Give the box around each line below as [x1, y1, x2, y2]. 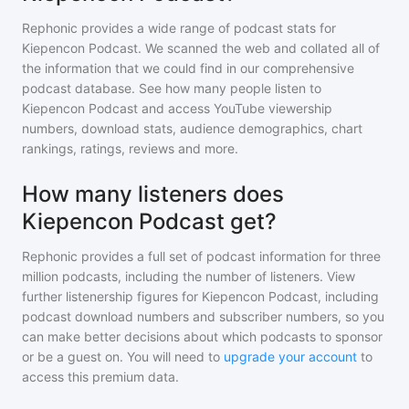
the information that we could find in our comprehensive [22, 60, 354, 76]
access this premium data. [22, 369, 179, 384]
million [22, 268, 58, 284]
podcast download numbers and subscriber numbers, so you [22, 309, 384, 324]
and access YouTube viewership [142, 100, 332, 116]
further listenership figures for [22, 288, 202, 304]
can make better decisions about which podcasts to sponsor [22, 329, 383, 344]
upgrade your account [224, 349, 357, 364]
